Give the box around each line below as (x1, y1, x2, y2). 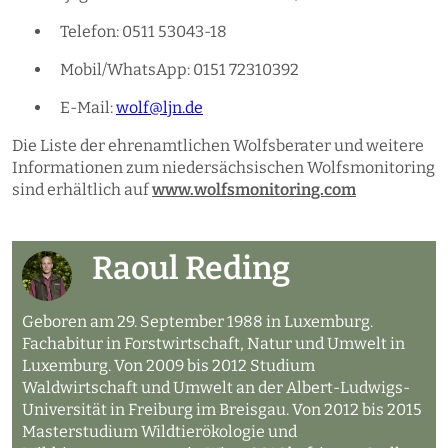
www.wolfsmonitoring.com (152, 179, 356, 199)
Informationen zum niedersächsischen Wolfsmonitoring (12, 157, 435, 177)
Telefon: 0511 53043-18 (60, 21, 227, 41)
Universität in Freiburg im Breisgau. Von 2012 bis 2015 (22, 399, 422, 419)
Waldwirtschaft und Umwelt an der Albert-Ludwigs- (22, 377, 410, 397)
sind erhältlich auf (12, 179, 152, 199)
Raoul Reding (92, 248, 290, 287)
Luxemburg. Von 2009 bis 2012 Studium (22, 355, 315, 375)
